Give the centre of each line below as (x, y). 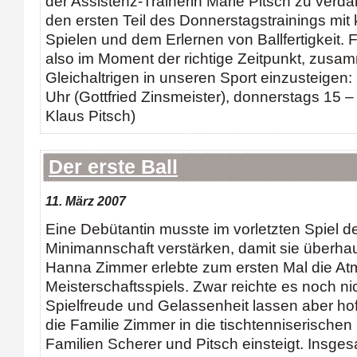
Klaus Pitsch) (90, 116)
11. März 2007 (86, 201)
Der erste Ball (113, 167)
